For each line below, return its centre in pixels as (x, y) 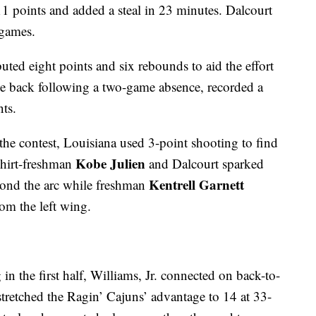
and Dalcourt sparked (205, 164)
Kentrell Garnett (196, 185)
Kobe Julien (110, 164)
